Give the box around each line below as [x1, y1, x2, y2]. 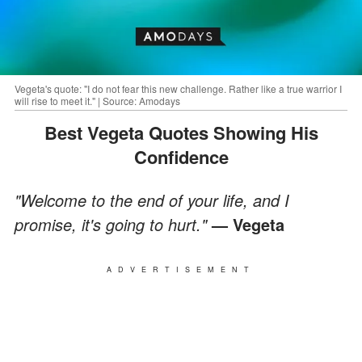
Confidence [133, 143, 229, 170]
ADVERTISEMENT [107, 263, 255, 275]
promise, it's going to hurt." [15, 212, 212, 236]
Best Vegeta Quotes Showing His [44, 119, 57, 145]
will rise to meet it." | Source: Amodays [15, 93, 180, 107]
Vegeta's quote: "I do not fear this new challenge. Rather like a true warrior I [15, 81, 342, 95]
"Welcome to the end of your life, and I [15, 187, 289, 212]
